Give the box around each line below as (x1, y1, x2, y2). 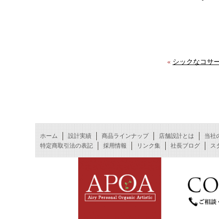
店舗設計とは (159, 132, 194, 139)
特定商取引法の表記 (40, 142, 93, 149)
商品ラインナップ (102, 132, 149, 139)
